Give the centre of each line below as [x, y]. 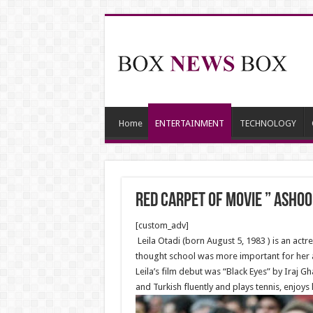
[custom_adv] [162, 225]
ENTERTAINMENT [189, 123]
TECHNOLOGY [268, 123]
